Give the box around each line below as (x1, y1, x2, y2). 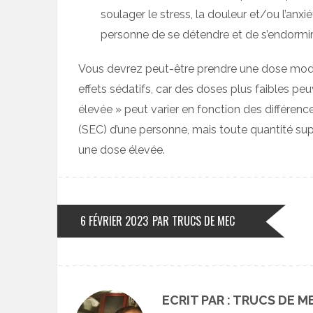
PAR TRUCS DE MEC (152, 212, 235, 229)
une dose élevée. (78, 143, 165, 156)
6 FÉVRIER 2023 (80, 212, 148, 229)
